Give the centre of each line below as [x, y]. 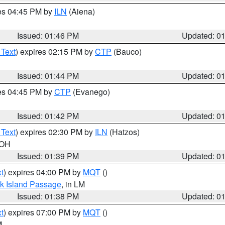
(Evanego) [90, 92]
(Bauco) [127, 51]
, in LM [73, 184]
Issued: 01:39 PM [48, 156]
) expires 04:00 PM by [43, 172]
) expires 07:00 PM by [43, 212]
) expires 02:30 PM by [55, 132]
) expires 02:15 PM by [55, 51]
